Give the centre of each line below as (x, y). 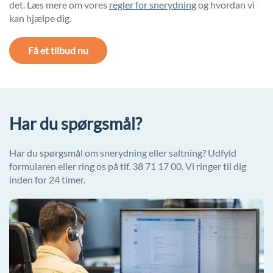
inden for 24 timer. (47, 180)
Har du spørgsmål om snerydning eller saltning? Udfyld (123, 153)
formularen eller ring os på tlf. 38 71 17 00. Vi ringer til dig (128, 166)
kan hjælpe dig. (40, 18)
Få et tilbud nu (58, 51)
